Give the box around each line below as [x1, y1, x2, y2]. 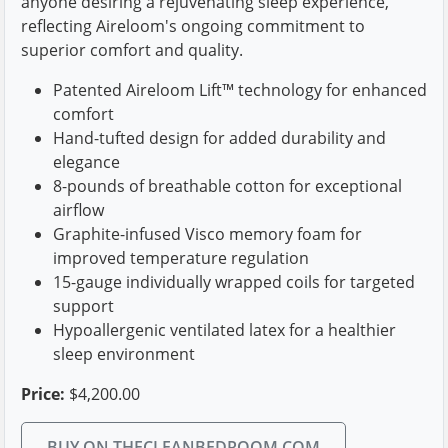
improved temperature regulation [53, 247, 309, 269]
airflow [53, 199, 104, 221]
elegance [53, 151, 120, 173]
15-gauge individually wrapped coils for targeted [53, 271, 415, 293]
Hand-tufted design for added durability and [53, 127, 386, 149]
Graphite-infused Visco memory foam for [53, 223, 362, 245]
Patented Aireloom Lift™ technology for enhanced [53, 79, 427, 101]
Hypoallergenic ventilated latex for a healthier [53, 319, 396, 341]
